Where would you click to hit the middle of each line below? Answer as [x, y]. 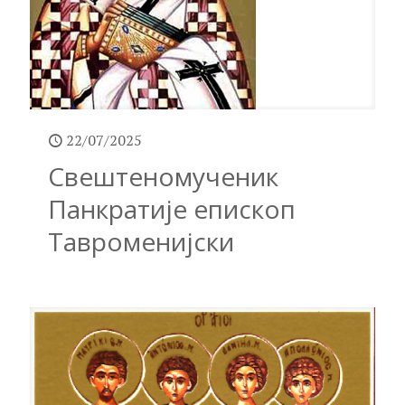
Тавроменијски [141, 241]
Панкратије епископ [172, 208]
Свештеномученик [163, 176]
